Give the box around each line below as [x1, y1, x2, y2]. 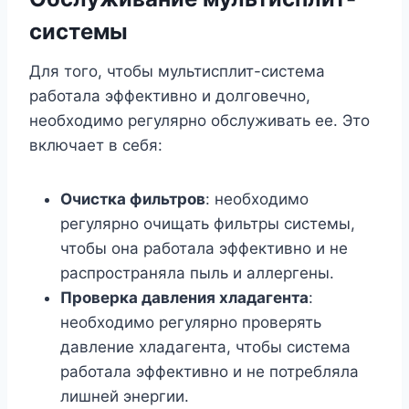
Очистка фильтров [60, 190, 205, 209]
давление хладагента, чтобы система [60, 338, 351, 357]
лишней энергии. [60, 387, 189, 406]
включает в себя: [29, 136, 163, 155]
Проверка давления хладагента [60, 288, 309, 308]
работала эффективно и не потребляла [60, 362, 359, 382]
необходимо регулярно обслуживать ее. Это [29, 111, 370, 131]
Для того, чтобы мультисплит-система [29, 62, 325, 81]
